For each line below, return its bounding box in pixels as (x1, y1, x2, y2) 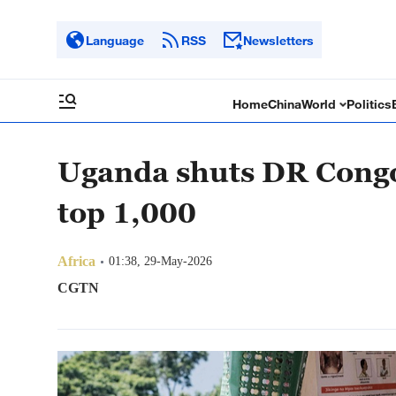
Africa (57, 254, 95, 269)
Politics (346, 96, 392, 111)
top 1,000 (57, 195, 196, 229)
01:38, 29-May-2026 (109, 255, 212, 268)
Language (86, 32, 144, 48)
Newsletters (243, 32, 314, 48)
